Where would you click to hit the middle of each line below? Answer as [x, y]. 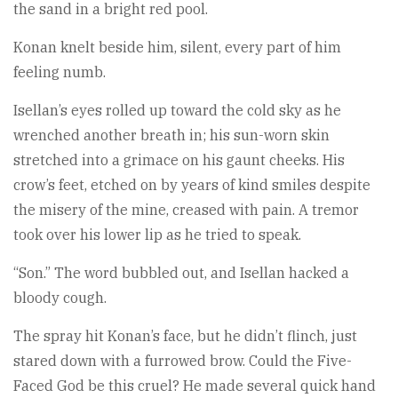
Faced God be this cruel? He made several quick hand [195, 385]
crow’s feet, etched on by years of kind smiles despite [192, 184]
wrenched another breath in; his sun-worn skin [171, 135]
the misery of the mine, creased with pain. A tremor [186, 209]
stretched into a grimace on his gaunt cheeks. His [179, 159]
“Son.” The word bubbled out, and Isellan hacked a [181, 272]
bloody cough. [60, 297]
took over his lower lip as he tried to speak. [157, 234]
